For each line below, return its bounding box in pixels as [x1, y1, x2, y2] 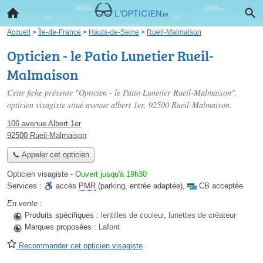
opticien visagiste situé [7, 99, 86, 110]
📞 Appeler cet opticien [12, 150, 89, 160]
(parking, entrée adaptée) [96, 181, 183, 191]
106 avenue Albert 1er [7, 119, 81, 128]
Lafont [99, 222, 120, 232]
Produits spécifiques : [25, 211, 101, 220]
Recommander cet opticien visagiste [16, 241, 143, 251]
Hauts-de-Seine [89, 28, 139, 36]
